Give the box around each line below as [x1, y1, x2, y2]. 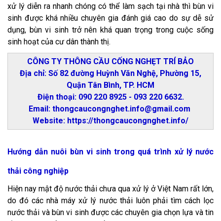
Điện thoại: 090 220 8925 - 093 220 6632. [37, 92, 184, 102]
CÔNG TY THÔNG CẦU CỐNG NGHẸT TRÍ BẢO [27, 57, 194, 67]
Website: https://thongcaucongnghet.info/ [33, 116, 188, 126]
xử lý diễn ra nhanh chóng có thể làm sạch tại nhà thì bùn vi [7, 1, 214, 11]
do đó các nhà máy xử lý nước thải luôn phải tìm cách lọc [7, 196, 214, 206]
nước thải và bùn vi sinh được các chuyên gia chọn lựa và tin [7, 208, 214, 218]
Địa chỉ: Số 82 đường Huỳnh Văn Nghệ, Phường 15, [20, 69, 201, 78]
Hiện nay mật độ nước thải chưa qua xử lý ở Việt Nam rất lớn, [7, 184, 214, 194]
